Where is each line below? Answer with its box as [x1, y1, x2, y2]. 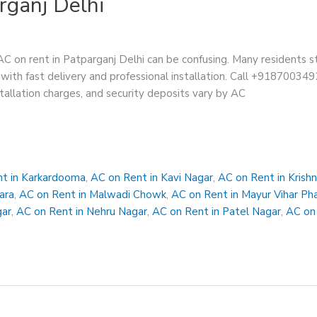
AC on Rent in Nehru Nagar [16, 204, 148, 219]
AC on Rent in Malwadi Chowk [19, 187, 167, 202]
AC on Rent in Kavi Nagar [91, 170, 214, 185]
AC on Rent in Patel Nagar [152, 204, 282, 219]
